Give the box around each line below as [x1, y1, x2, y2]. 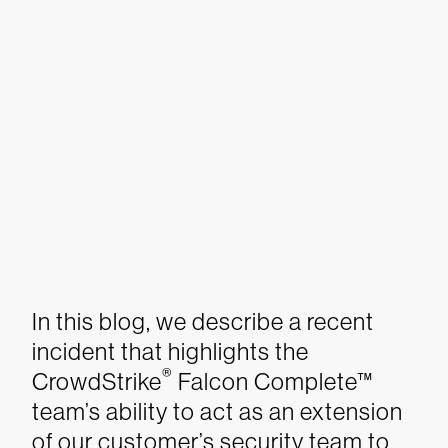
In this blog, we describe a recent [32, 308, 374, 335]
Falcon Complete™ [173, 368, 373, 395]
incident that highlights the [32, 338, 309, 365]
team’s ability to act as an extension [32, 398, 403, 425]
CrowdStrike [32, 368, 162, 395]
